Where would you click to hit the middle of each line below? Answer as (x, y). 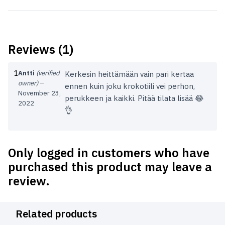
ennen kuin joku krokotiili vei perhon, (130, 86)
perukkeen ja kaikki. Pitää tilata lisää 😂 (135, 98)
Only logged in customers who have (109, 153)
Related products (56, 214)
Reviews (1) (41, 49)
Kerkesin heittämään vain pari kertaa (130, 74)
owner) (28, 83)
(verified (48, 73)
